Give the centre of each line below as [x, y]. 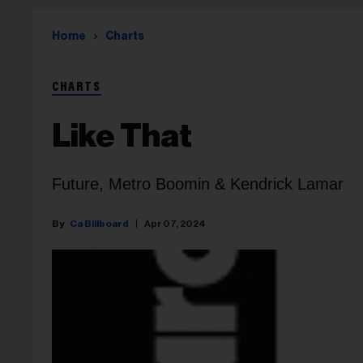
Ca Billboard [99, 223]
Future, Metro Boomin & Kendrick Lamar [198, 184]
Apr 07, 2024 [175, 223]
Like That [122, 136]
